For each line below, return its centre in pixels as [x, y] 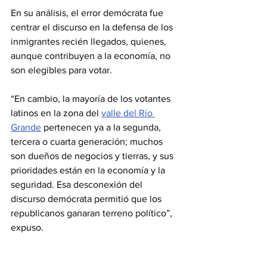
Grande [26, 127]
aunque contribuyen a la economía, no [92, 56]
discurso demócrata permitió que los [87, 199]
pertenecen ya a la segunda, [102, 127]
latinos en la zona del [56, 113]
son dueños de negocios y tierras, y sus [93, 156]
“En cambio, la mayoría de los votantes [92, 99]
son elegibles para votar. [61, 70]
